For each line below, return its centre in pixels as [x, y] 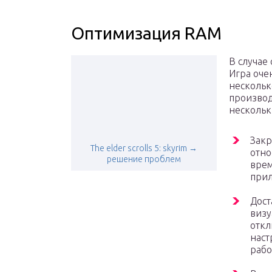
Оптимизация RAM [146, 33]
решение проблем [144, 159]
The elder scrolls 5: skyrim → [144, 148]
